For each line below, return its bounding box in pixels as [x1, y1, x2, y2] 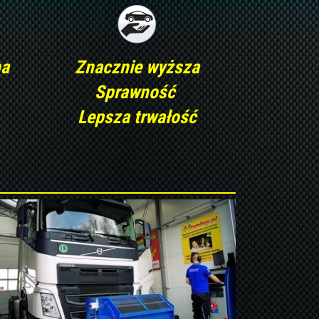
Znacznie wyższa [74, 56, 199, 78]
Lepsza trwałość [77, 106, 197, 127]
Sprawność [94, 81, 179, 103]
